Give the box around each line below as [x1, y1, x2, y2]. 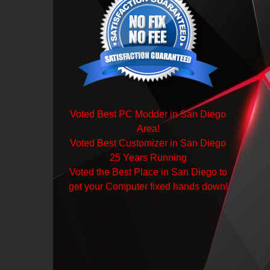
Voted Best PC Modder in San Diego [70, 109, 227, 119]
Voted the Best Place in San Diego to [69, 167, 227, 177]
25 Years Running [109, 152, 187, 163]
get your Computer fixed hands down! [68, 181, 228, 192]
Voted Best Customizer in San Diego [70, 138, 227, 148]
